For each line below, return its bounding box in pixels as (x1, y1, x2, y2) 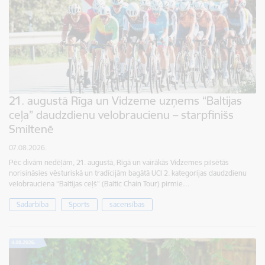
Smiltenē (9, 122, 54, 137)
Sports (68, 200, 90, 209)
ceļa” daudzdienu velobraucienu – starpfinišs (9, 108, 234, 122)
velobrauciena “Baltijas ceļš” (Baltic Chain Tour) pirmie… (9, 179, 190, 189)
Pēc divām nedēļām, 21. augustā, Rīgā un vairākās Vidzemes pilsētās (9, 158, 229, 167)
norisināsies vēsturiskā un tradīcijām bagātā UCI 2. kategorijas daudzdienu (9, 169, 247, 178)
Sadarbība (17, 200, 49, 209)
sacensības (109, 200, 145, 209)
